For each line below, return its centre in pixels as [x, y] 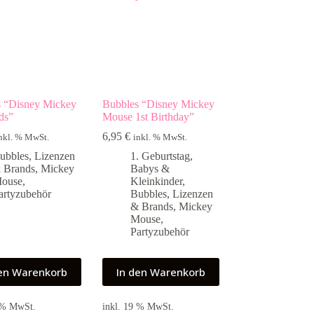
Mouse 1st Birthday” [149, 116]
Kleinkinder [157, 181]
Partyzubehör [160, 231]
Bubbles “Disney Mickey [159, 104]
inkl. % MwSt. [161, 137]
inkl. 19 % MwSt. [138, 307]
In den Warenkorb [161, 272]
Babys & [150, 168]
